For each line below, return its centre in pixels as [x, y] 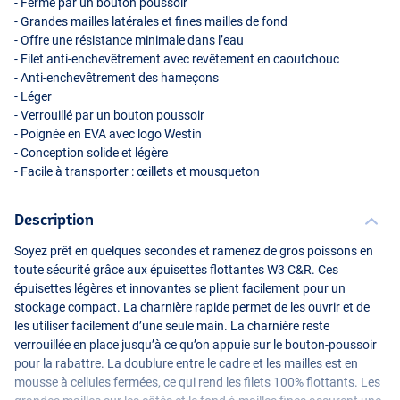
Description [54, 219]
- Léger [33, 96]
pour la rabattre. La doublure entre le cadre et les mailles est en [186, 363]
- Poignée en [49, 133]
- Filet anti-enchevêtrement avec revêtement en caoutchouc [177, 58]
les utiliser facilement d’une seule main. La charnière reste [172, 325]
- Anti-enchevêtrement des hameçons [117, 77]
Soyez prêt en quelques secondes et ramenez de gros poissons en [194, 250]
